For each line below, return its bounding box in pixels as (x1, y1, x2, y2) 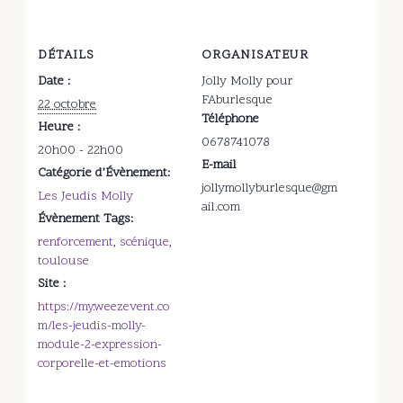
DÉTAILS (38, 46, 95, 64)
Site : (38, 274, 67, 292)
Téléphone (201, 110, 259, 128)
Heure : (38, 118, 81, 136)
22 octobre (38, 95, 97, 113)
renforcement (38, 233, 114, 251)
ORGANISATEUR (201, 46, 309, 64)
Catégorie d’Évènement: (38, 164, 171, 182)
